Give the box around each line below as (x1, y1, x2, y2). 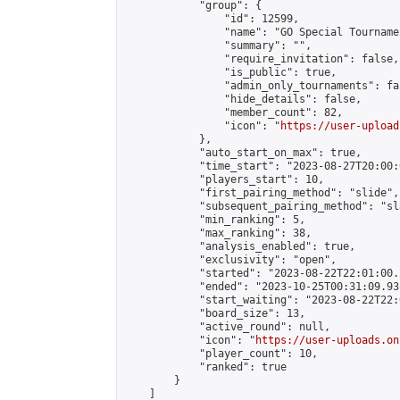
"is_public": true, (124, 66, 337, 79)
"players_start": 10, (124, 173, 324, 186)
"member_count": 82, (124, 106, 343, 119)
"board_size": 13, (124, 307, 305, 320)
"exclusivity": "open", (124, 254, 337, 266)
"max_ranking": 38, (124, 227, 312, 239)
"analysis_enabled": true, (124, 240, 355, 253)
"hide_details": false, (124, 93, 362, 105)
